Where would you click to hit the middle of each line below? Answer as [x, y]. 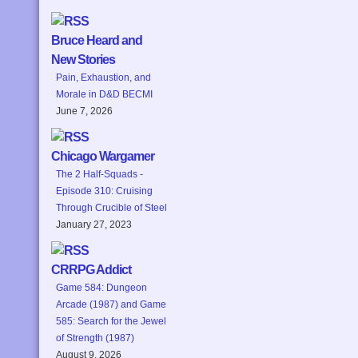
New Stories [83, 60]
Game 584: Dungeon [101, 288]
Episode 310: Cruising [104, 191]
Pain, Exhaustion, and [103, 78]
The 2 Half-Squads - [99, 175]
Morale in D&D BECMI [104, 95]
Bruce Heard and [97, 41]
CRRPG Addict [91, 270]
